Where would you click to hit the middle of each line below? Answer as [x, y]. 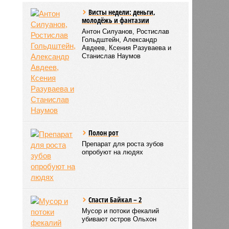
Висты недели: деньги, [122, 12]
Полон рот [104, 132]
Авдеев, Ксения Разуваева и [127, 48]
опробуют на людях [113, 152]
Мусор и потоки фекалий [121, 211]
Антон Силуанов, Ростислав [126, 31]
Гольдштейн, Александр [120, 39]
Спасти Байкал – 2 [115, 199]
